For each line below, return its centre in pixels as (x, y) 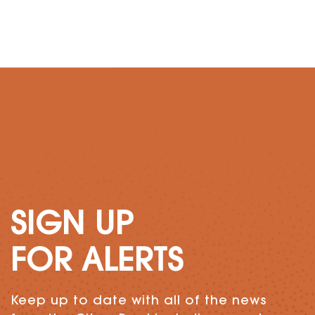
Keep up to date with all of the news (139, 301)
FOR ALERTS (97, 263)
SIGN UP (72, 226)
